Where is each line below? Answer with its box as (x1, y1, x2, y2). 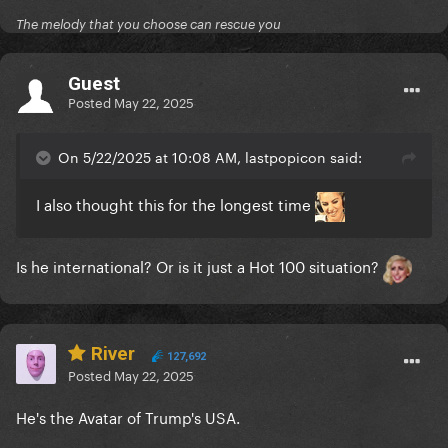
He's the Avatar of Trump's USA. (16, 404, 240, 429)
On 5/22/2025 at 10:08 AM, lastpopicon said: (58, 145, 362, 168)
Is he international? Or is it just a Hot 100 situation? (16, 253, 383, 278)
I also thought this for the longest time (36, 191, 315, 216)
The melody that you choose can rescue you (16, 16, 281, 33)
